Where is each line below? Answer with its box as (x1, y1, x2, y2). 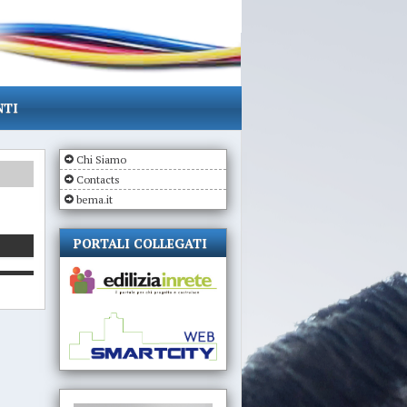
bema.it (75, 193, 113, 206)
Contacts (75, 173, 120, 186)
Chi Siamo (75, 153, 126, 166)
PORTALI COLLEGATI (73, 234, 207, 252)
